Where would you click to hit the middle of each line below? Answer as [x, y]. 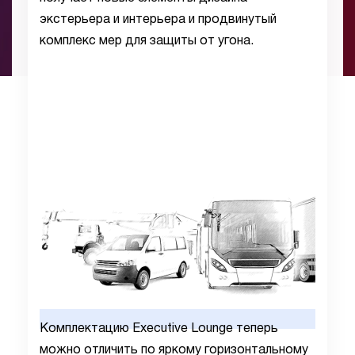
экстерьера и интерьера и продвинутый [158, 20]
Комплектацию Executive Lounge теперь [159, 329]
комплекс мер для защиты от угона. [147, 41]
